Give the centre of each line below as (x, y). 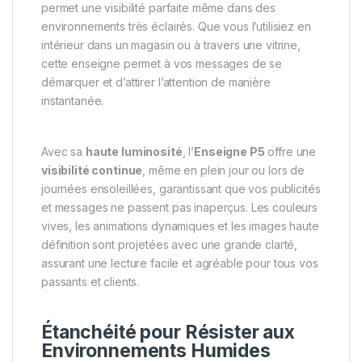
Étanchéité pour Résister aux (168, 332)
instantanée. (73, 100)
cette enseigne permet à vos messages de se (162, 63)
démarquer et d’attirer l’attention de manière (156, 82)
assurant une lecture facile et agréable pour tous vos (180, 263)
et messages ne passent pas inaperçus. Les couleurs (179, 207)
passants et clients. (90, 281)
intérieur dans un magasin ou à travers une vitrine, (171, 44)
